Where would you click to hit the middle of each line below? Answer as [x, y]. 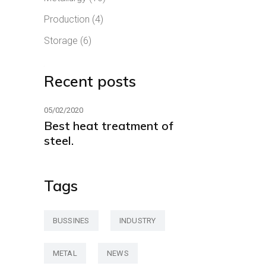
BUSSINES [71, 221]
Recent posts [90, 81]
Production [66, 19]
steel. [58, 140]
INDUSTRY [137, 221]
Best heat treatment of [108, 126]
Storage [61, 41]
